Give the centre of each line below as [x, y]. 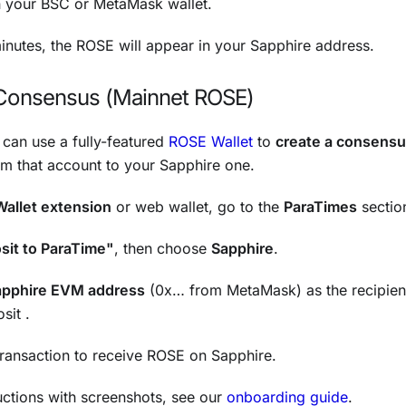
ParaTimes [320, 206]
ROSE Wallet [211, 141]
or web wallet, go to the [198, 206]
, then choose [163, 248]
